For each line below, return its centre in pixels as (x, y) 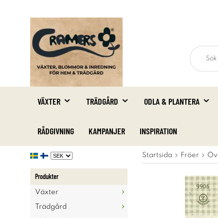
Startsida (157, 155)
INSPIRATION (158, 131)
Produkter (47, 176)
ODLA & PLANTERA (172, 101)
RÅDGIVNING (56, 131)
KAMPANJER (107, 131)
